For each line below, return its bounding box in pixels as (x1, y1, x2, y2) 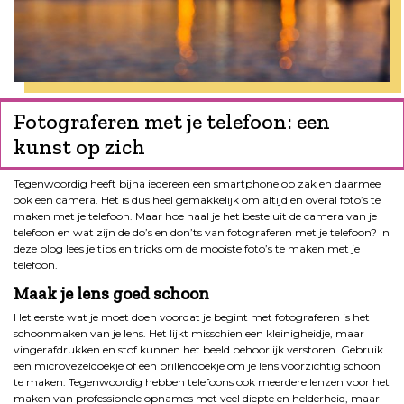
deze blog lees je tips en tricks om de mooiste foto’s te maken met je (14, 241, 360, 255)
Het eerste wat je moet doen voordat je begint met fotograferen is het (14, 309, 370, 324)
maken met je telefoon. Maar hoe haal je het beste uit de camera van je (14, 208, 377, 223)
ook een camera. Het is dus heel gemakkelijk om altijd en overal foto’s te (14, 192, 381, 207)
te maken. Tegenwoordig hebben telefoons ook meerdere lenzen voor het (14, 374, 390, 389)
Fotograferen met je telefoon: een (14, 107, 330, 134)
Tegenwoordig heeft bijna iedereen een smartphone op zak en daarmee (14, 176, 381, 190)
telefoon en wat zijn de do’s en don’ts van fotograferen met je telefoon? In (14, 225, 390, 239)
